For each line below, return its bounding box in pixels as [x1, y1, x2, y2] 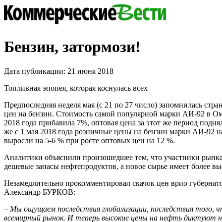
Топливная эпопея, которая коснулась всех [4, 83, 148, 92]
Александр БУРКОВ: [4, 187, 75, 196]
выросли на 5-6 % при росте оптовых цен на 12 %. [4, 136, 175, 145]
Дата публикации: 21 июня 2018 [4, 66, 113, 75]
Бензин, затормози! [4, 38, 141, 56]
